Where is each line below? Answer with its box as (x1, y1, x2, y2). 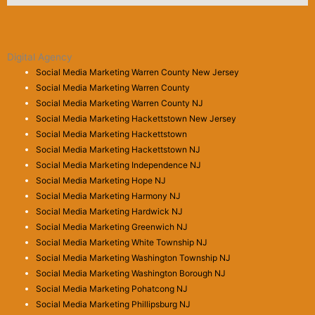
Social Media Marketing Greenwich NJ (36, 221, 188, 232)
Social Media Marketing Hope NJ (36, 174, 167, 186)
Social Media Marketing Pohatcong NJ (36, 283, 188, 294)
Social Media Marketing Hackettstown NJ (36, 143, 201, 155)
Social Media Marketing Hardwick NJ (36, 205, 184, 217)
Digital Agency (7, 51, 72, 63)
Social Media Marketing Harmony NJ (36, 190, 181, 201)
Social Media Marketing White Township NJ (36, 236, 208, 247)
